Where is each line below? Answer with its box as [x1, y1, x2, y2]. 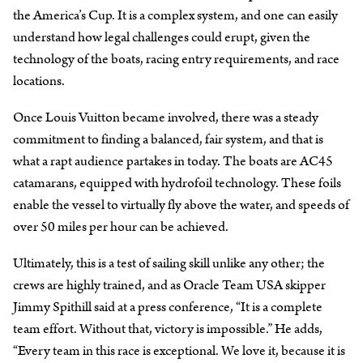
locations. [13, 70, 65, 91]
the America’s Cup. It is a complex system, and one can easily [13, 5, 338, 25]
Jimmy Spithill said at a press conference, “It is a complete [13, 297, 322, 317]
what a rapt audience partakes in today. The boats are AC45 [13, 151, 333, 171]
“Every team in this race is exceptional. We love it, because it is [13, 340, 345, 361]
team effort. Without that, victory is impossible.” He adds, [13, 318, 322, 339]
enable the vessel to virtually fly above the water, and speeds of [13, 194, 349, 215]
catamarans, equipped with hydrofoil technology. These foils [13, 173, 341, 193]
